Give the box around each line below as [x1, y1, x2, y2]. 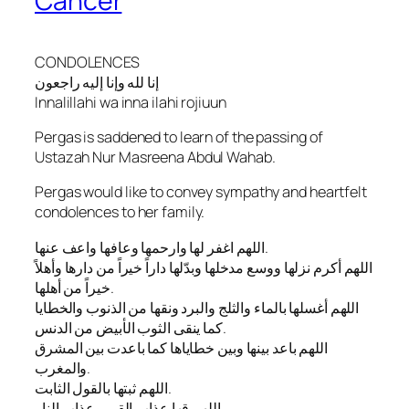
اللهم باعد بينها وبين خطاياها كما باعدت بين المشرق [35, 337, 328, 358]
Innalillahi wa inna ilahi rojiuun [35, 91, 226, 112]
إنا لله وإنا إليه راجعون [35, 71, 159, 92]
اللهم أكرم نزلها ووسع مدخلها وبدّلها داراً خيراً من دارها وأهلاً [35, 257, 373, 278]
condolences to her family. [35, 202, 205, 223]
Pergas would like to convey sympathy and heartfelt [35, 182, 367, 203]
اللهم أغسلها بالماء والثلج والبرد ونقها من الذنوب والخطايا [35, 297, 360, 318]
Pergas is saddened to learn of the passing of [35, 127, 323, 148]
